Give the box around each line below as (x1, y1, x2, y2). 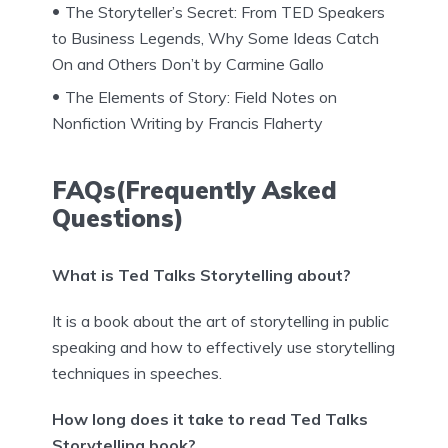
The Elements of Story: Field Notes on (65, 86, 337, 107)
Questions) (52, 202, 184, 233)
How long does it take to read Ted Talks (52, 408, 368, 429)
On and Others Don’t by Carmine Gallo (52, 53, 324, 74)
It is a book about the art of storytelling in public (52, 310, 389, 331)
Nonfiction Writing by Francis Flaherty (52, 112, 323, 133)
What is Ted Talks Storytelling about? (52, 264, 351, 285)
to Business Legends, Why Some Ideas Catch (52, 27, 379, 48)
